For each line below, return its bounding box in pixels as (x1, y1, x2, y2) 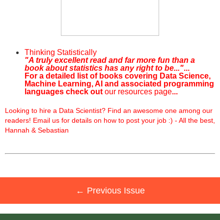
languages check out (25, 87, 105, 96)
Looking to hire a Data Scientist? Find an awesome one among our (5, 107, 213, 114)
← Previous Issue (75, 186, 145, 195)
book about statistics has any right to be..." (25, 64, 184, 72)
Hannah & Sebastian (5, 126, 69, 134)
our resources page (105, 87, 172, 96)
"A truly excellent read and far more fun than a (25, 56, 195, 64)
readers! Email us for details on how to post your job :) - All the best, (5, 116, 215, 124)
